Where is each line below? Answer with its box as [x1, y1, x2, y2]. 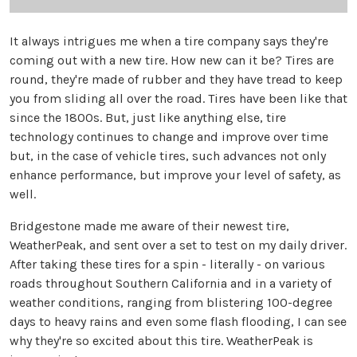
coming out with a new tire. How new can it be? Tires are [10, 53, 334, 69]
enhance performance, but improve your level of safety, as [10, 167, 341, 183]
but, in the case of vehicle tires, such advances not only [10, 148, 326, 164]
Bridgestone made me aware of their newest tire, [10, 218, 289, 234]
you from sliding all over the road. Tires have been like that [10, 91, 347, 107]
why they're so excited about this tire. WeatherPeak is [10, 333, 313, 349]
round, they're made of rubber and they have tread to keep [10, 72, 343, 88]
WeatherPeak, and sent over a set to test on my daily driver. [10, 237, 347, 253]
